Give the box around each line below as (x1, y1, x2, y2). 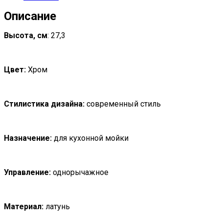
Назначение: (4, 133, 52, 143)
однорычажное (51, 167, 109, 177)
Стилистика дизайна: (4, 99, 85, 109)
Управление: (4, 167, 51, 177)
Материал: (4, 201, 44, 211)
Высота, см (4, 30, 47, 40)
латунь (44, 201, 70, 211)
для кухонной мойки (52, 133, 129, 143)
